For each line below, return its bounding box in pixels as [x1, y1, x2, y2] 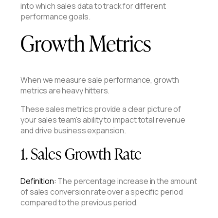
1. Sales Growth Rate [20, 141, 142, 164]
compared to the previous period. [20, 197, 138, 208]
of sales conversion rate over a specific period [20, 186, 183, 198]
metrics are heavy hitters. [20, 85, 110, 96]
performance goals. [20, 11, 91, 22]
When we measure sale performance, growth [20, 74, 179, 85]
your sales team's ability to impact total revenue [20, 114, 185, 125]
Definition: [20, 176, 56, 187]
